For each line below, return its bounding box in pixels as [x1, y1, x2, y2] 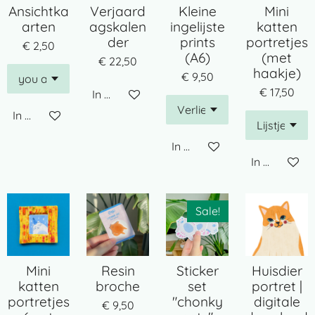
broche [96, 278, 140, 295]
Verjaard [90, 3, 146, 20]
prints [179, 34, 215, 51]
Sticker [176, 262, 219, 279]
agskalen [89, 18, 146, 35]
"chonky [172, 293, 223, 310]
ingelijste [169, 18, 225, 35]
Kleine [178, 3, 217, 20]
